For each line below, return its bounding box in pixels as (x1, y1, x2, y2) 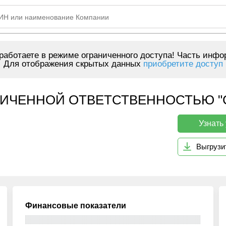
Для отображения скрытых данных (3, 59, 143, 69)
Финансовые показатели (25, 201, 127, 210)
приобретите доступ (143, 59, 223, 69)
